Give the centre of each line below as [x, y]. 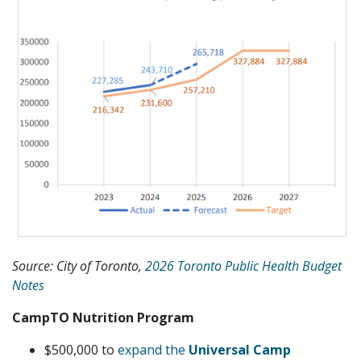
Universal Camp [240, 349]
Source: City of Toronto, [79, 266]
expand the [153, 349]
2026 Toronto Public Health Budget [243, 266]
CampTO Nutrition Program [103, 317]
